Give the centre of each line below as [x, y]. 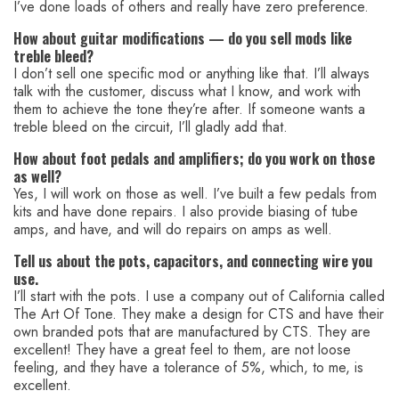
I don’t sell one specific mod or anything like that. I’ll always [191, 73]
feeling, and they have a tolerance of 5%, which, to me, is [188, 367]
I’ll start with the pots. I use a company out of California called [199, 296]
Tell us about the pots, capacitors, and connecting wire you [193, 261]
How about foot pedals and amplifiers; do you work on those [194, 158]
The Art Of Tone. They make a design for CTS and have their [199, 313]
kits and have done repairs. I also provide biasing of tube [186, 211]
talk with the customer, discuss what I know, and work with [187, 91]
